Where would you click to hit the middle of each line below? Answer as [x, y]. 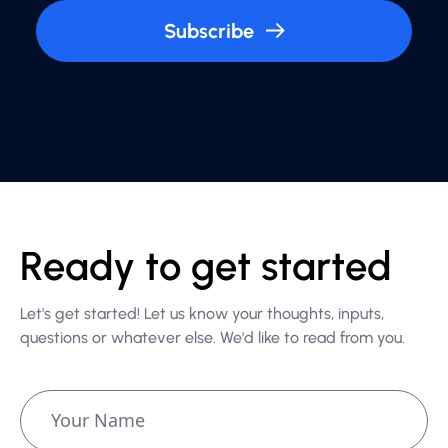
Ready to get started [206, 265]
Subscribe [208, 30]
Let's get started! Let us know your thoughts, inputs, [202, 313]
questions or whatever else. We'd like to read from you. [212, 337]
